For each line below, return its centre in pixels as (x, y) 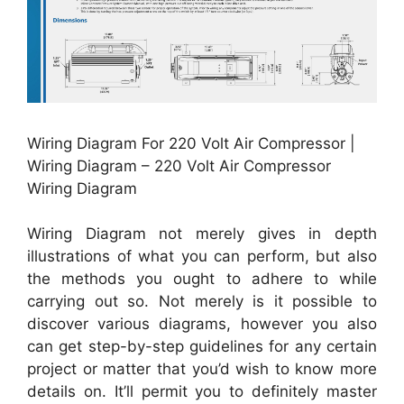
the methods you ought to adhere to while (202, 279)
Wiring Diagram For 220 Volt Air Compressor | (191, 143)
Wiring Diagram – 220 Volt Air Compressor (179, 165)
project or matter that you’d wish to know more (202, 369)
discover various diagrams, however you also (202, 324)
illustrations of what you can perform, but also (202, 257)
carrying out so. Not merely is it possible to (202, 302)
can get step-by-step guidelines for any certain (202, 347)
